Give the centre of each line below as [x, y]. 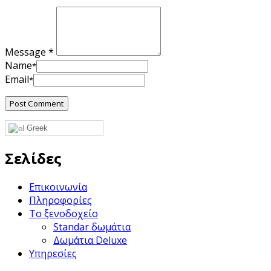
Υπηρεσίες [53, 253]
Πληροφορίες [60, 200]
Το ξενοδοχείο [64, 213]
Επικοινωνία [58, 187]
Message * [29, 52]
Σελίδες [33, 158]
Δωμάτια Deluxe [90, 240]
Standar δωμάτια [92, 227]
